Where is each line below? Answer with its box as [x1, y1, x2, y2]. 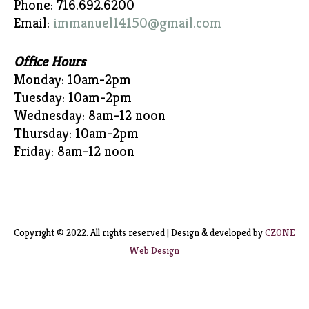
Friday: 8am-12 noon [14, 143, 134, 160]
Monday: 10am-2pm [14, 71, 131, 88]
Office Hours [14, 53, 86, 70]
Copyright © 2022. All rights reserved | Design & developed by [14, 226, 265, 239]
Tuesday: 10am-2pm [14, 89, 132, 106]
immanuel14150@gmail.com [53, 14, 221, 32]
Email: [14, 14, 53, 32]
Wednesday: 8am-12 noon [14, 107, 166, 124]
